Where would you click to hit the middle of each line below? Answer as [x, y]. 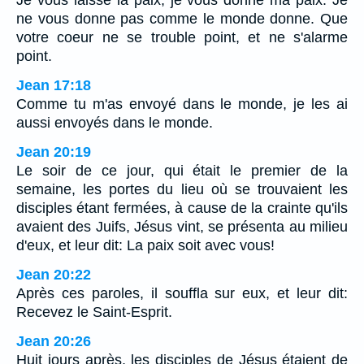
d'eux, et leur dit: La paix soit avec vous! [145, 246]
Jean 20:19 [54, 152]
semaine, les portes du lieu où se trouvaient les [182, 190]
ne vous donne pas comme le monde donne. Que [182, 19]
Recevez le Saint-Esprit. [94, 312]
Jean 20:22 [54, 275]
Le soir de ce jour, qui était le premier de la [182, 171]
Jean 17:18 [54, 86]
